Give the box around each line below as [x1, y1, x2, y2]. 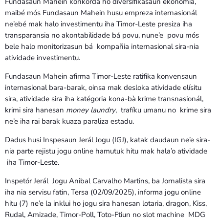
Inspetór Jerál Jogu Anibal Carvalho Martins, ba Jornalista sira [5, 176, 205, 186]
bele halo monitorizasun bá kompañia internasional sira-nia [5, 42, 199, 52]
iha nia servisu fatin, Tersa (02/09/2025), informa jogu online [5, 187, 201, 197]
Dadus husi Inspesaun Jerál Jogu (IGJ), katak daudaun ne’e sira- [5, 135, 210, 145]
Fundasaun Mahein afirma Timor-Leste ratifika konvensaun [5, 71, 197, 82]
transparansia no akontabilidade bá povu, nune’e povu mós [5, 30, 199, 41]
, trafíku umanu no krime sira [115, 105, 211, 115]
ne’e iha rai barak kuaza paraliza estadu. [5, 116, 134, 127]
